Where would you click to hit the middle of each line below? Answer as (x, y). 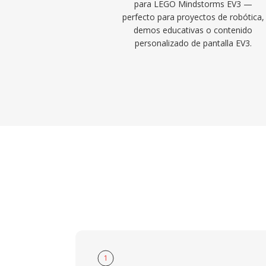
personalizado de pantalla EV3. (193, 43)
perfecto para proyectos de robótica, (193, 17)
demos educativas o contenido (193, 30)
